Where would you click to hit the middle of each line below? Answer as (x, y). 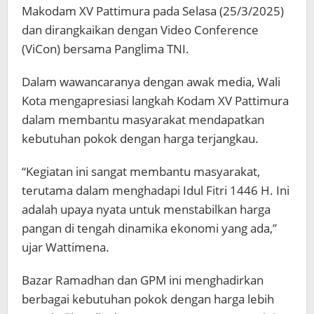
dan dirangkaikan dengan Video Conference (140, 30)
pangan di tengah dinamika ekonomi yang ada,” (149, 228)
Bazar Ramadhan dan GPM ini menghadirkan (143, 280)
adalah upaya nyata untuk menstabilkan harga (146, 209)
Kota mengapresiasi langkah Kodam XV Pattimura (155, 101)
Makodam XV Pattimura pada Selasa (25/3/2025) (153, 11)
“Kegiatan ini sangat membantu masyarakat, (141, 171)
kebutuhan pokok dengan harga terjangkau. (140, 138)
